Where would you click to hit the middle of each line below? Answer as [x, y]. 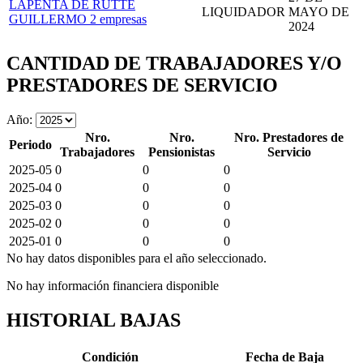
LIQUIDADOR [243, 11]
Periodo [30, 144]
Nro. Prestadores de [289, 137]
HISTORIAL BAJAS [94, 320]
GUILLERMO [49, 19]
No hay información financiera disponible [113, 285]
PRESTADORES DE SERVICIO [142, 85]
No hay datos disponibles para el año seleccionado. [137, 258]
